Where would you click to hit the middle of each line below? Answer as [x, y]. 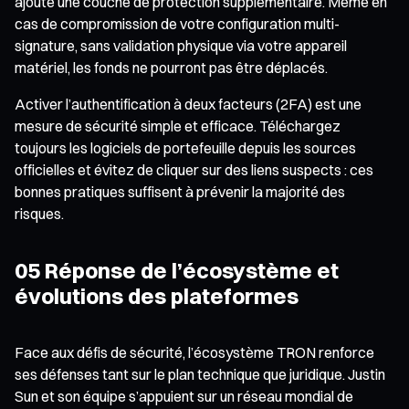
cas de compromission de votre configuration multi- [177, 23]
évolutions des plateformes [157, 295]
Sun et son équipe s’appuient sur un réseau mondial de [184, 396]
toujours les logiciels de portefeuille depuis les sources [185, 147]
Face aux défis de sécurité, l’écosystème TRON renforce [194, 352]
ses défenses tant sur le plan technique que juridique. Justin [200, 374]
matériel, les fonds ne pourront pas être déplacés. [171, 67]
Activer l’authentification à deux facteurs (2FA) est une [188, 104]
